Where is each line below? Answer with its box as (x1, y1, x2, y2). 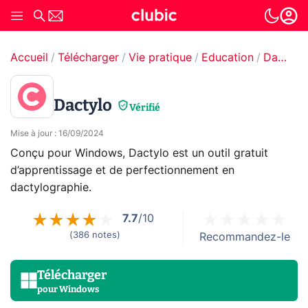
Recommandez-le (199, 232, 290, 243)
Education (201, 52, 254, 63)
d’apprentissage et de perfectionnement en (10, 165, 234, 176)
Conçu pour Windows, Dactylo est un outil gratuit (10, 148, 268, 159)
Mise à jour (10, 129, 52, 137)
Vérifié (129, 101, 160, 113)
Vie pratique (129, 52, 192, 63)
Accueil (10, 52, 48, 63)
